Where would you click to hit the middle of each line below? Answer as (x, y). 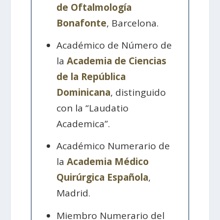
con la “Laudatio (93, 108)
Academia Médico (108, 162)
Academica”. (83, 124)
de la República (91, 77)
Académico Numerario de (113, 146)
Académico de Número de (114, 45)
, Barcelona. (133, 23)
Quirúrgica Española (103, 178)
